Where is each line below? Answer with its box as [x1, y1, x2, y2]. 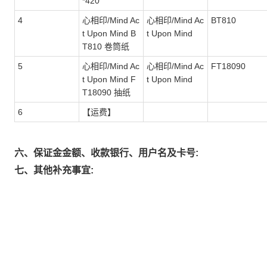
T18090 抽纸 [82, 88, 131, 97]
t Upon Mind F [82, 74, 136, 84]
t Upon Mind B [82, 29, 136, 38]
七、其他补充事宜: [14, 165, 94, 175]
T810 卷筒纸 [82, 42, 129, 51]
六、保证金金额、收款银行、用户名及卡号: [14, 148, 198, 158]
